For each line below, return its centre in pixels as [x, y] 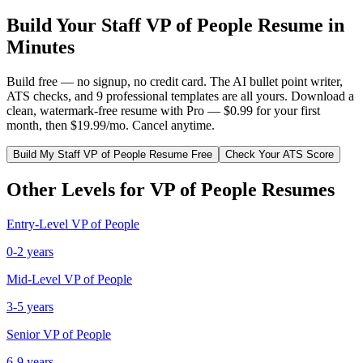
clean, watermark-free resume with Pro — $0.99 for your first [163, 110]
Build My [35, 154]
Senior [23, 334]
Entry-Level [37, 224]
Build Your [54, 25]
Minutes [41, 47]
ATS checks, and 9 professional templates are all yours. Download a [180, 96]
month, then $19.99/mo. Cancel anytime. [111, 125]
